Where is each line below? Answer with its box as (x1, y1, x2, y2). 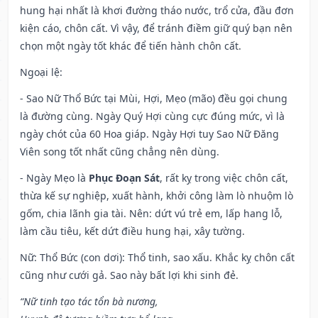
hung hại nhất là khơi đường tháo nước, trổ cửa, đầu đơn (20, 4, 294, 18)
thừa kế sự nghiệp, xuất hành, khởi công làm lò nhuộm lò (20, 189, 293, 203)
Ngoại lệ (20, 65, 60, 79)
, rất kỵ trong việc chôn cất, (160, 171, 288, 185)
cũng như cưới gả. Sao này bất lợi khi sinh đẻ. (20, 268, 238, 283)
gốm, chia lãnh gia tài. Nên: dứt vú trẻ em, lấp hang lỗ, (20, 207, 283, 221)
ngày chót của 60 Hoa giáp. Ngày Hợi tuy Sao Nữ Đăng (20, 127, 279, 141)
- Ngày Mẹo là (20, 171, 89, 185)
